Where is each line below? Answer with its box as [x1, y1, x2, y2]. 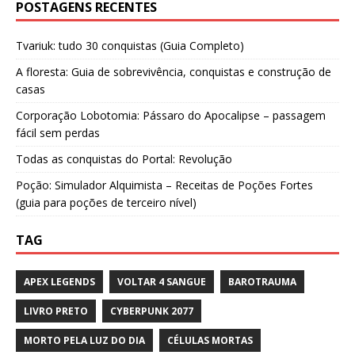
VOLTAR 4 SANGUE [117, 275, 206, 289]
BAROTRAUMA [228, 275, 296, 289]
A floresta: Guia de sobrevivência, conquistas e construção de [16, 64, 331, 80]
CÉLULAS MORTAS [167, 334, 253, 348]
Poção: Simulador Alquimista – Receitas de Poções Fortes [16, 177, 313, 193]
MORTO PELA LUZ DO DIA [24, 334, 145, 348]
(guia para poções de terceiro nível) [16, 195, 197, 211]
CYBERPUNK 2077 [110, 304, 193, 319]
